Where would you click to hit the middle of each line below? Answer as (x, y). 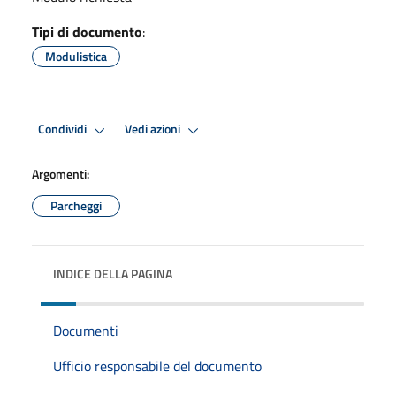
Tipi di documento (87, 31)
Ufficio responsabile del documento (157, 366)
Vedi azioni (154, 129)
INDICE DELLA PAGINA (113, 273)
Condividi (64, 129)
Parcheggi (76, 205)
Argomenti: (61, 173)
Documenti (86, 330)
